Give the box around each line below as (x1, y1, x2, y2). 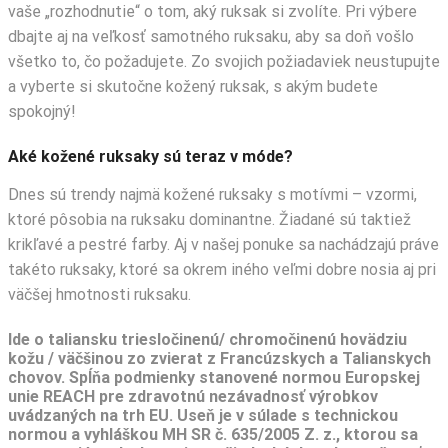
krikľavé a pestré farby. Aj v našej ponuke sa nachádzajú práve (8, 235, 439, 255)
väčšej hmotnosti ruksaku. (8, 285, 191, 305)
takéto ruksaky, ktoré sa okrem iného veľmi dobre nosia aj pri (8, 260, 436, 280)
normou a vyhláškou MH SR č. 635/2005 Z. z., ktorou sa (8, 424, 418, 444)
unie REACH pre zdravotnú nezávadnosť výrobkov (8, 386, 378, 406)
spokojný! (8, 102, 76, 122)
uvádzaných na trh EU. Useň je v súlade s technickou (8, 405, 398, 425)
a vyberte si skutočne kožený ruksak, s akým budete (8, 77, 378, 97)
